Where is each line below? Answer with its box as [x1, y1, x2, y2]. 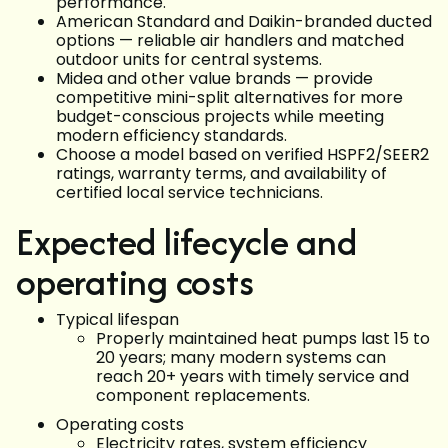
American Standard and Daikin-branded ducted [56, 10, 432, 34]
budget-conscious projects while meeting [56, 105, 384, 129]
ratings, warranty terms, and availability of [56, 162, 387, 186]
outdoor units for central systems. [56, 48, 322, 72]
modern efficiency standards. [56, 124, 287, 148]
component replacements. [96, 384, 310, 408]
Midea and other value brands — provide [56, 67, 373, 91]
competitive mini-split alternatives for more [56, 86, 403, 110]
